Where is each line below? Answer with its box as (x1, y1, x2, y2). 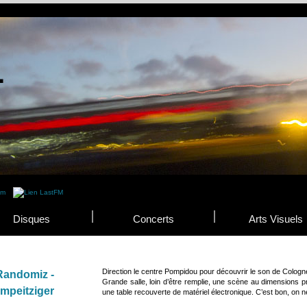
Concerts (133, 213, 174, 225)
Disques (13, 213, 50, 225)
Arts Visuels (248, 213, 303, 225)
